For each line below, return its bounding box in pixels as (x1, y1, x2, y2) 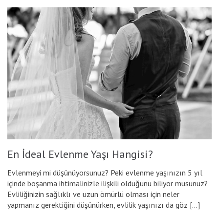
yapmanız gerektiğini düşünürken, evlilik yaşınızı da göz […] (7, 200, 200, 210)
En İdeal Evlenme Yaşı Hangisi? (7, 147, 153, 161)
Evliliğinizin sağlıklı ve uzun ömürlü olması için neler (7, 189, 179, 199)
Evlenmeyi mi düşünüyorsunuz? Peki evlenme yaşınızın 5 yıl (7, 168, 202, 178)
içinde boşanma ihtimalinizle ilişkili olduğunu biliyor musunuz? (7, 178, 208, 189)
